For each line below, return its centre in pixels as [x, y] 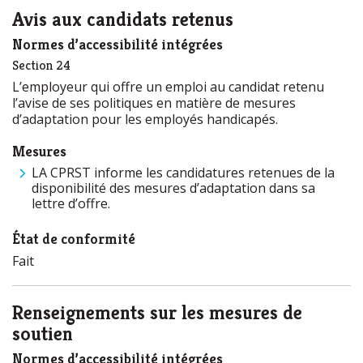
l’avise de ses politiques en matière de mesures [154, 103]
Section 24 [41, 65]
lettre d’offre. [73, 203]
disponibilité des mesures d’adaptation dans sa [173, 188]
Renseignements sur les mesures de [157, 313]
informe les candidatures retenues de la [213, 173]
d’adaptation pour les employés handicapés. [145, 119]
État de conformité [74, 239]
